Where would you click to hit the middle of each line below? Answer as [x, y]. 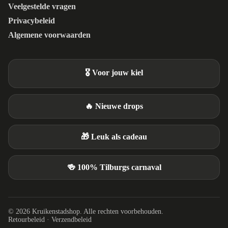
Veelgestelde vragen [42, 7]
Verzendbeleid [72, 220]
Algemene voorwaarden [49, 35]
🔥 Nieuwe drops [114, 106]
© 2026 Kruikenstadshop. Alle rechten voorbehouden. [86, 212]
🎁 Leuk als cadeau [114, 137]
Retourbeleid [26, 220]
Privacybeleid [32, 21]
